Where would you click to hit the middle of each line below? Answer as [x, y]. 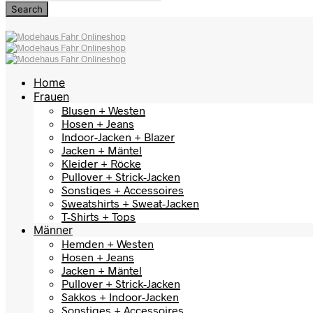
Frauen [51, 96]
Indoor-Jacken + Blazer [118, 137]
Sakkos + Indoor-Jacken [120, 297]
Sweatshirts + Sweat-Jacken [130, 203]
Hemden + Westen [108, 243]
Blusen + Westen [103, 110]
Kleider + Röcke [101, 163]
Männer [53, 230]
